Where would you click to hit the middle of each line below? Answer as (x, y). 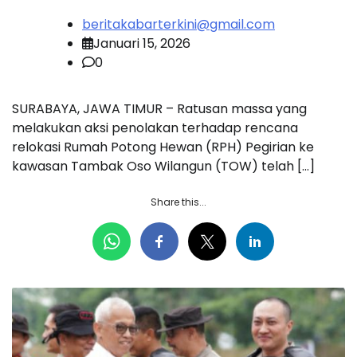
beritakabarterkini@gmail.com (178, 25)
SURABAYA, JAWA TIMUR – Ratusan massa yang (159, 109)
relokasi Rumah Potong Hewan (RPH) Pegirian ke (163, 147)
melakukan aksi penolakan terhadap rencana (155, 128)
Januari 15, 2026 (142, 44)
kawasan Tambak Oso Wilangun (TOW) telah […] (163, 167)
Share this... (178, 202)
